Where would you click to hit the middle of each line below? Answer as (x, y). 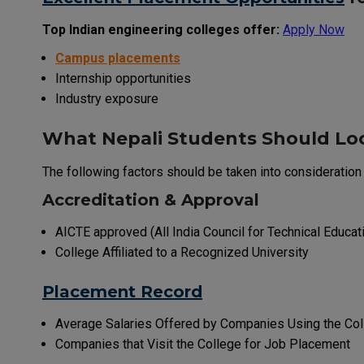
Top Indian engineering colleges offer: (162, 29)
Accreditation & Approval (151, 199)
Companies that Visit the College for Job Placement (203, 344)
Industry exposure (107, 98)
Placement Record (122, 291)
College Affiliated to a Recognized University (182, 252)
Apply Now (314, 29)
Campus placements (118, 58)
